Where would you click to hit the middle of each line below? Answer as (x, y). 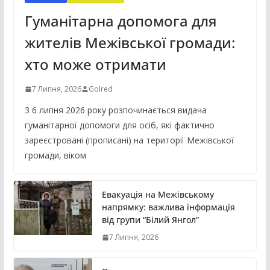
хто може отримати (95, 64)
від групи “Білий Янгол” (150, 220)
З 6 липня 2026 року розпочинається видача (115, 110)
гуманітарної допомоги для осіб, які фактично (119, 125)
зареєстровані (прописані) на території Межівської (129, 140)
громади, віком (55, 155)
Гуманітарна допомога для (121, 21)
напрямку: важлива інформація (168, 207)
